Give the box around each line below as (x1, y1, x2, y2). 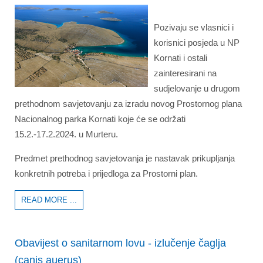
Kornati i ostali (154, 53, 207, 63)
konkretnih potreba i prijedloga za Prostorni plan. (15, 168, 200, 178)
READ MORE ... (21, 195, 77, 204)
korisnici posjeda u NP (154, 38, 240, 48)
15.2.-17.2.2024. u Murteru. (15, 129, 118, 139)
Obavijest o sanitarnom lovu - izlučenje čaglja (15, 237, 226, 249)
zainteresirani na (154, 68, 217, 78)
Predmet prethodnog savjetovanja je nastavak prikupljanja (15, 153, 235, 163)
